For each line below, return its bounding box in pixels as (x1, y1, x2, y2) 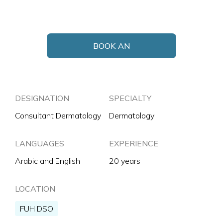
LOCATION (15, 184, 55, 194)
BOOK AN (93, 41, 130, 51)
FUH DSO (20, 204, 53, 214)
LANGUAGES (15, 138, 64, 148)
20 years (109, 156, 140, 166)
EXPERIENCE (109, 138, 158, 148)
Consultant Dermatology (15, 111, 101, 120)
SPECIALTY (109, 93, 151, 103)
